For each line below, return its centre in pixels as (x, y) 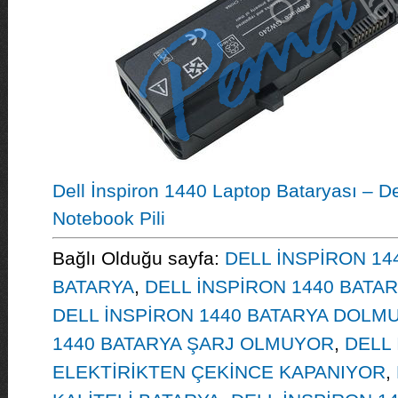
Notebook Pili (108, 218)
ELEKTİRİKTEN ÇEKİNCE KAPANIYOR (219, 372)
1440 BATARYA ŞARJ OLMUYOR (193, 343)
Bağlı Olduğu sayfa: (138, 258)
